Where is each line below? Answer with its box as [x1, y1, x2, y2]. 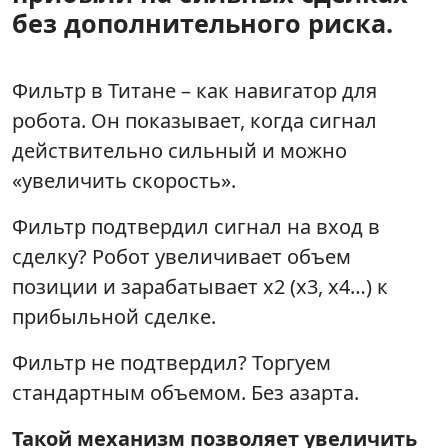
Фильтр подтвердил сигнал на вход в [12, 212, 380, 240]
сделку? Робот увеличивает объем [12, 242, 351, 270]
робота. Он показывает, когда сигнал [12, 106, 377, 134]
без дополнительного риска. [12, 5, 393, 40]
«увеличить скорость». [12, 166, 236, 194]
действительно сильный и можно [12, 136, 347, 164]
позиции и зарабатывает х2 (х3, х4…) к [12, 272, 388, 300]
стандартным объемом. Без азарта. [12, 378, 359, 406]
